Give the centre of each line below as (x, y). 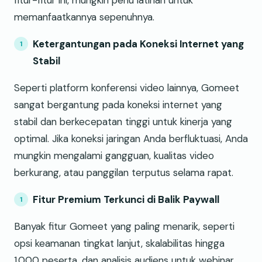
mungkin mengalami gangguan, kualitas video (114, 156)
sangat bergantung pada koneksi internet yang (118, 105)
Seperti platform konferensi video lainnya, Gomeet (127, 88)
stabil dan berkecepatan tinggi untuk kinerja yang (123, 122)
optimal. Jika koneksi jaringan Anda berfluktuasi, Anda (131, 139)
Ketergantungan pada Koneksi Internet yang (138, 44)
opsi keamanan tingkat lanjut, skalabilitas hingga (119, 244)
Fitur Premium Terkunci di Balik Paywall (126, 200)
